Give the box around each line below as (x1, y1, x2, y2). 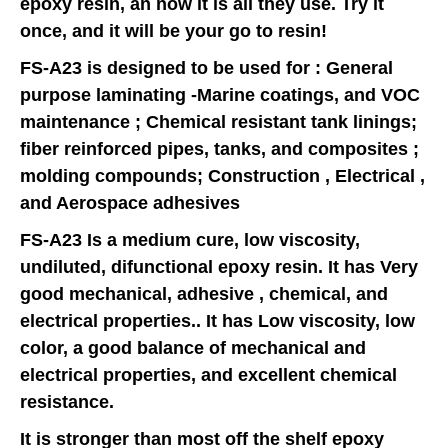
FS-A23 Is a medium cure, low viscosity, (20, 229, 360, 250)
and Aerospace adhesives (20, 192, 240, 213)
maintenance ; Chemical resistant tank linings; (20, 111, 417, 132)
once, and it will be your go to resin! (20, 20, 327, 41)
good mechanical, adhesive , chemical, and (20, 283, 388, 304)
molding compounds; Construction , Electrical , (20, 165, 425, 186)
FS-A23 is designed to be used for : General (20, 57, 393, 78)
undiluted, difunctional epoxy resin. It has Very (20, 256, 418, 277)
